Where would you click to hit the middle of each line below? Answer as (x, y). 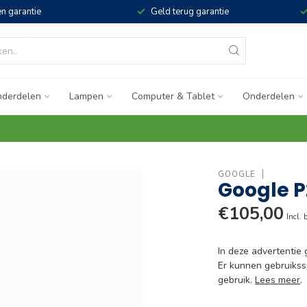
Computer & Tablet (173, 96)
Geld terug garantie (189, 12)
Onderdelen (269, 96)
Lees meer (278, 280)
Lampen (86, 96)
